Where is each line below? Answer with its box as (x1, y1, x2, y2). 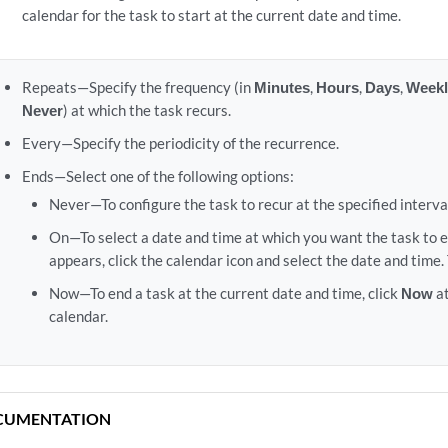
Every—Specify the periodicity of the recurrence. (21, 134, 339, 152)
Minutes (253, 78, 310, 96)
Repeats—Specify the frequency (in (21, 78, 254, 96)
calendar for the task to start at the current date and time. (21, 6, 401, 24)
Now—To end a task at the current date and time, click (49, 284, 402, 302)
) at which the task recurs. (62, 101, 231, 119)
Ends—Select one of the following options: (21, 167, 294, 185)
